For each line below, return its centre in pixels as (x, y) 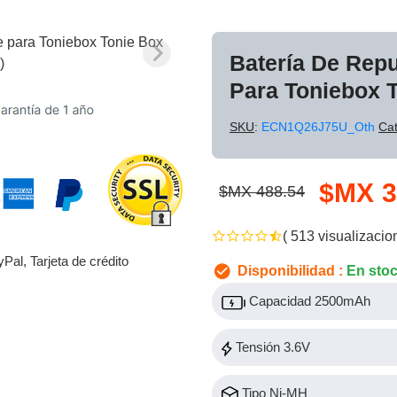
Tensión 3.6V (271, 347)
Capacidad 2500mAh (308, 301)
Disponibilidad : (290, 271)
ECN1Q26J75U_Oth (320, 127)
